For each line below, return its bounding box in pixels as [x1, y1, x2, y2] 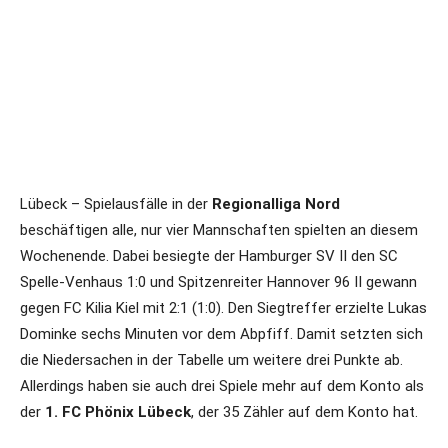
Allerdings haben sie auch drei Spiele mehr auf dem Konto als [20, 377, 424, 395]
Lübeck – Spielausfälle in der [20, 195, 212, 213]
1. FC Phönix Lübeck [45, 403, 191, 421]
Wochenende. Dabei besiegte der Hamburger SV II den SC [20, 247, 398, 265]
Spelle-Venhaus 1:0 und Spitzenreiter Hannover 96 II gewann [20, 273, 417, 291]
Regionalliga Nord [212, 195, 340, 213]
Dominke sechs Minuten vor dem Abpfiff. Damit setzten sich [20, 325, 423, 343]
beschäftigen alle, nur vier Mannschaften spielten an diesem [20, 221, 418, 239]
